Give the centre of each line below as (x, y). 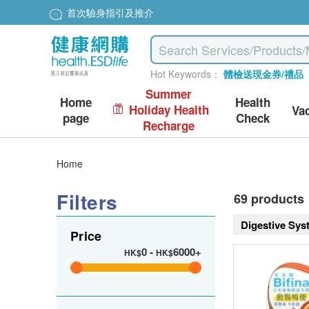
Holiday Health (169, 110)
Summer (169, 94)
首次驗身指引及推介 (110, 13)
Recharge (169, 126)
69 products (269, 199)
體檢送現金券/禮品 (264, 74)
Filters (87, 202)
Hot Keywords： (186, 74)
